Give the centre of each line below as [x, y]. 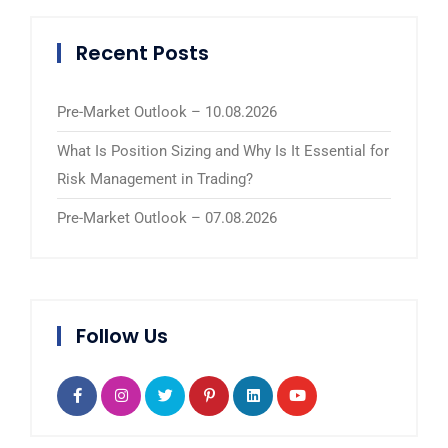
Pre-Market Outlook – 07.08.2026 [167, 217]
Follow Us [122, 335]
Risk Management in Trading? [155, 178]
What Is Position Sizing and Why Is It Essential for [223, 150]
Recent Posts [142, 52]
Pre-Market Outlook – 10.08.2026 [167, 111]
